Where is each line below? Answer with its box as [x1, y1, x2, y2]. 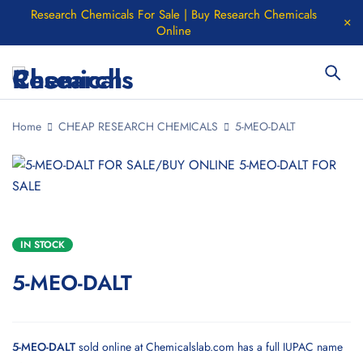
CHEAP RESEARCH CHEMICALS [58, 118, 218, 135]
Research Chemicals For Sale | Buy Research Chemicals [30, 6, 317, 23]
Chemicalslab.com [146, 339, 234, 355]
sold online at [75, 339, 146, 355]
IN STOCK [20, 237, 65, 252]
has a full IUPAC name [234, 339, 343, 355]
